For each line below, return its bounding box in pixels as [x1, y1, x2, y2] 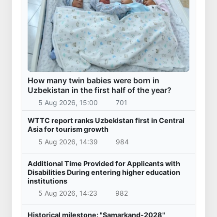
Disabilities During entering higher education [28, 168, 180, 176]
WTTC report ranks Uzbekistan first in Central [28, 116, 185, 125]
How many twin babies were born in [28, 75, 159, 85]
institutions [28, 176, 67, 185]
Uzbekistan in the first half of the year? [28, 85, 171, 95]
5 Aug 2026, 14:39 [38, 137, 98, 146]
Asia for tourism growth [28, 125, 108, 134]
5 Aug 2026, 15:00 [38, 98, 98, 107]
